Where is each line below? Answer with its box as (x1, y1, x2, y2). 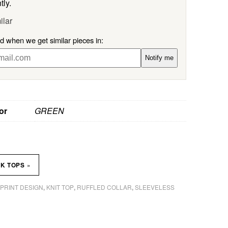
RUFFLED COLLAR (76, 183, 132, 192)
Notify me (145, 54, 174, 62)
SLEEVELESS (134, 183, 175, 192)
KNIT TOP (46, 183, 74, 192)
